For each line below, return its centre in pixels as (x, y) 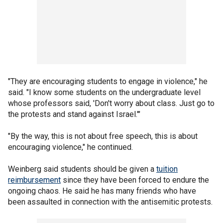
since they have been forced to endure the (135, 180)
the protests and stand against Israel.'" (75, 114)
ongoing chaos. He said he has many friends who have (102, 191)
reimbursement (34, 180)
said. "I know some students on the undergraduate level (104, 92)
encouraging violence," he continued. (71, 147)
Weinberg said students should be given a (82, 169)
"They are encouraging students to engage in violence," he (108, 81)
